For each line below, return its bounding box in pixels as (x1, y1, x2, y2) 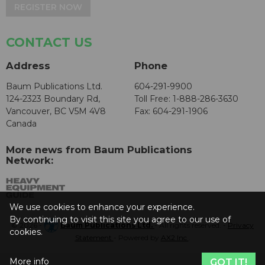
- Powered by (113, 233, 161, 243)
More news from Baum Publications (6, 144, 192, 156)
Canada (6, 118, 37, 130)
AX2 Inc (160, 233, 189, 243)
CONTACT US (6, 35, 92, 50)
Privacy (228, 221, 254, 230)
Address (6, 60, 50, 72)
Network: (6, 154, 53, 167)
